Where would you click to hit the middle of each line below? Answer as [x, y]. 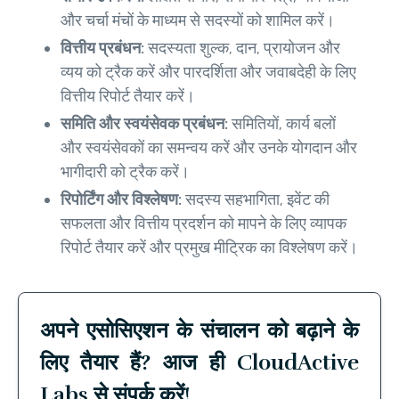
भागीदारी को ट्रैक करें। [125, 172]
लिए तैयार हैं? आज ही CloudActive [199, 363]
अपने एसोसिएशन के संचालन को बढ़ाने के [199, 331]
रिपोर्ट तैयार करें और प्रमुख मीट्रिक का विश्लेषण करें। [209, 248]
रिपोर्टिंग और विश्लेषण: [121, 200]
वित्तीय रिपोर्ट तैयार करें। [128, 97]
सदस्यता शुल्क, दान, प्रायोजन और [244, 49]
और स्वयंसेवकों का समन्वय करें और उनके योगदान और [209, 148]
